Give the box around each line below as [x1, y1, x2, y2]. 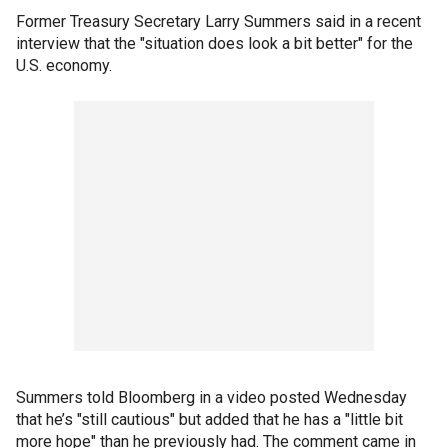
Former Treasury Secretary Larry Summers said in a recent [16, 12, 421, 31]
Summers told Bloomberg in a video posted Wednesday [16, 388, 407, 407]
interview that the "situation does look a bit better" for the [16, 34, 413, 53]
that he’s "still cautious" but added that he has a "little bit [16, 410, 403, 429]
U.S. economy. [16, 56, 112, 75]
